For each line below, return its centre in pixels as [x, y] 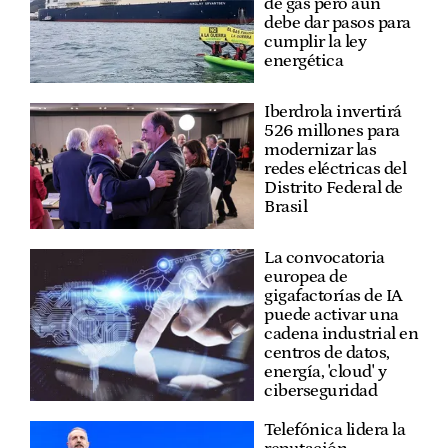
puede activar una [331, 314]
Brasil [285, 206]
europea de [305, 276]
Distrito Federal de [333, 187]
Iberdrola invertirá [333, 111]
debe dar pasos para [337, 22]
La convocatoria [324, 257]
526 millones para [332, 130]
